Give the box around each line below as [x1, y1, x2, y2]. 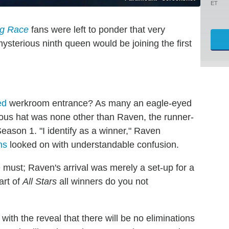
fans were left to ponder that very [29, 24, 165, 35]
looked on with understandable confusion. [7, 139, 179, 150]
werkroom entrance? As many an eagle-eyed [7, 98, 192, 108]
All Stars [22, 176, 57, 187]
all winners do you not [57, 176, 148, 187]
